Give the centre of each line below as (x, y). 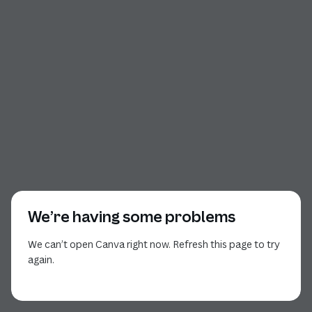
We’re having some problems (132, 217)
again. (41, 259)
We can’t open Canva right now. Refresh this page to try (154, 244)
